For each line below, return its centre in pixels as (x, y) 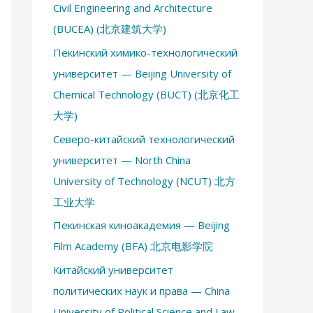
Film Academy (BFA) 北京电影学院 (133, 246)
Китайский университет (113, 270)
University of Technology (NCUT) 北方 (144, 181)
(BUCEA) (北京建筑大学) (110, 29)
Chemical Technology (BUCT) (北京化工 (146, 94)
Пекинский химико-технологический (145, 52)
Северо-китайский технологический (144, 139)
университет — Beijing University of (142, 73)
